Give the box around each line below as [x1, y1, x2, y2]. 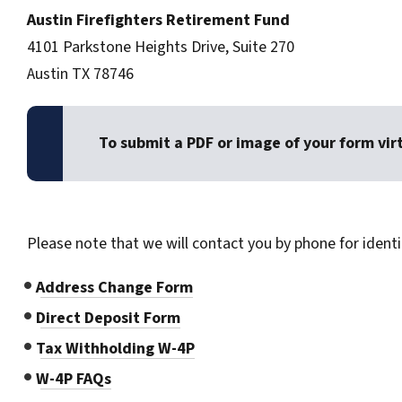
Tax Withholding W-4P [36, 337, 195, 360]
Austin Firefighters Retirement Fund [27, 9, 290, 31]
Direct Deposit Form [36, 307, 180, 329]
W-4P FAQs [36, 368, 111, 390]
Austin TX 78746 [27, 63, 134, 85]
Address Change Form [36, 276, 193, 299]
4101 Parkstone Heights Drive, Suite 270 [27, 36, 294, 58]
